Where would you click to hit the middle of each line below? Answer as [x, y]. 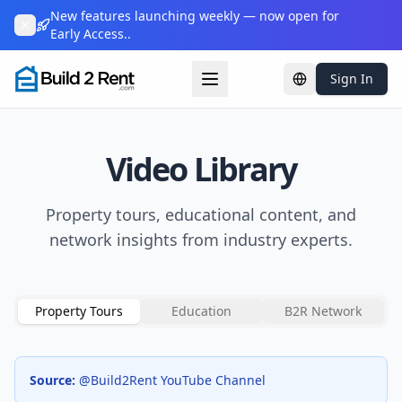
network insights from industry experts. [201, 240]
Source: [52, 380]
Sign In [352, 79]
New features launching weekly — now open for [195, 16]
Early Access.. [91, 34]
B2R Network [323, 311]
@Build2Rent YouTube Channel [172, 380]
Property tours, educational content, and [201, 214]
